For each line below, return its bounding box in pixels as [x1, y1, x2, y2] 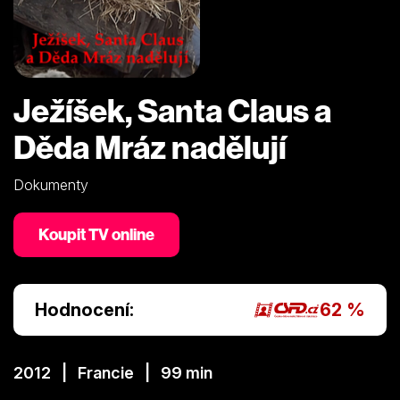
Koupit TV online [38, 223, 154, 245]
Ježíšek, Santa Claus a [13, 89, 331, 130]
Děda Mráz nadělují [13, 126, 287, 167]
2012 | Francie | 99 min [13, 362, 212, 382]
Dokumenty [13, 175, 88, 194]
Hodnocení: [35, 298, 134, 321]
